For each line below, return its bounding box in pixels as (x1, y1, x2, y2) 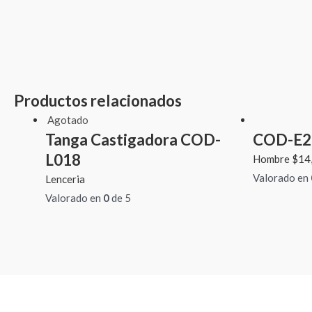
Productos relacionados (14, 91, 182, 111)
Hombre (252, 153, 292, 166)
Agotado (47, 114, 88, 127)
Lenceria (45, 173, 85, 186)
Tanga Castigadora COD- (45, 130, 221, 150)
